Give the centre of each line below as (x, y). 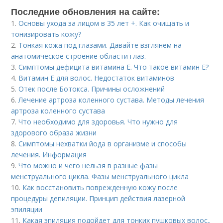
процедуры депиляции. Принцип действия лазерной (98, 198)
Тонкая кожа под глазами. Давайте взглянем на (100, 45)
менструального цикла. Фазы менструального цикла (100, 176)
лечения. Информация (49, 155)
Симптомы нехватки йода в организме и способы (103, 144)
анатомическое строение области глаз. (79, 56)
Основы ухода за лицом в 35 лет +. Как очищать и (104, 23)
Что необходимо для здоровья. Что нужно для (98, 122)
